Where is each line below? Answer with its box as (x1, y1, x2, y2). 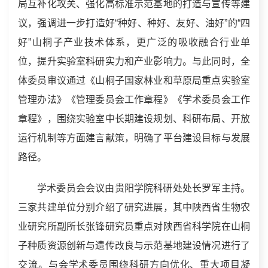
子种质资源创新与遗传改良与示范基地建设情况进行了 (18, 240, 250, 251)
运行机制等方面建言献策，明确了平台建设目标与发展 (18, 132, 250, 143)
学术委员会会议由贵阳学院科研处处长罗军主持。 (37, 182, 250, 193)
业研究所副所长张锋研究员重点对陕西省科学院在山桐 (18, 221, 250, 232)
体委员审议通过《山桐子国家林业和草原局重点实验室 (18, 75, 250, 86)
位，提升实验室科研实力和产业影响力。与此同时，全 (18, 56, 250, 66)
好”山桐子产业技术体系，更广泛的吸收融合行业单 (18, 36, 250, 47)
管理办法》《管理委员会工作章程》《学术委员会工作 (18, 94, 250, 105)
